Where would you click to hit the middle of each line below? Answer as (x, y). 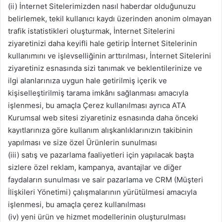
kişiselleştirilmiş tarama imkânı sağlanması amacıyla (98, 93)
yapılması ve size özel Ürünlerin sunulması (83, 143)
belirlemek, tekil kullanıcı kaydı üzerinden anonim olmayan (110, 19)
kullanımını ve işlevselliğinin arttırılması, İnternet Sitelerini (110, 56)
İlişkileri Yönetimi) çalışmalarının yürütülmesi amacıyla (102, 192)
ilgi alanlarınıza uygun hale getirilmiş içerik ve (87, 81)
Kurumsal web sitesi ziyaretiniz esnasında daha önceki (103, 118)
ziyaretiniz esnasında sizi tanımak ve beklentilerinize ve (105, 68)
